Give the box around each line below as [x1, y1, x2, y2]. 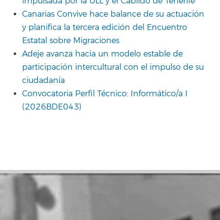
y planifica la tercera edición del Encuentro [22, 23, 187, 32]
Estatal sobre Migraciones [22, 36, 119, 46]
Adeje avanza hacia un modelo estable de [22, 49, 183, 59]
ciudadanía [22, 76, 65, 85]
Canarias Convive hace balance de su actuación [22, 9, 204, 19]
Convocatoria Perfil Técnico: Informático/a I [22, 89, 188, 99]
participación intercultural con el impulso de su [22, 62, 204, 72]
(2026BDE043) [22, 102, 82, 112]
